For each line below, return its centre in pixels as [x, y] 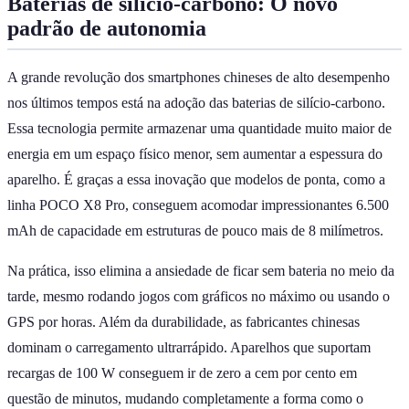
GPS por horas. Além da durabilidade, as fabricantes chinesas [184, 322]
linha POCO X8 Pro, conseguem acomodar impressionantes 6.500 [198, 205]
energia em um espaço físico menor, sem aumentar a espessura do [195, 154]
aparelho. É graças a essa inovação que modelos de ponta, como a [196, 180]
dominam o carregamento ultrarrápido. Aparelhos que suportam [189, 348]
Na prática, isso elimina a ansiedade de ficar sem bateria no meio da [201, 271]
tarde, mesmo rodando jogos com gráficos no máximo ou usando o [199, 297]
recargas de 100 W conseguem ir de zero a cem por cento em [182, 373]
